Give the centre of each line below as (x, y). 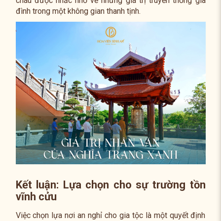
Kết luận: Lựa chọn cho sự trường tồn (110, 185)
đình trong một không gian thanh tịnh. (78, 11)
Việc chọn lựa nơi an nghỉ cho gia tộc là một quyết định (110, 215)
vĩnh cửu (36, 197)
